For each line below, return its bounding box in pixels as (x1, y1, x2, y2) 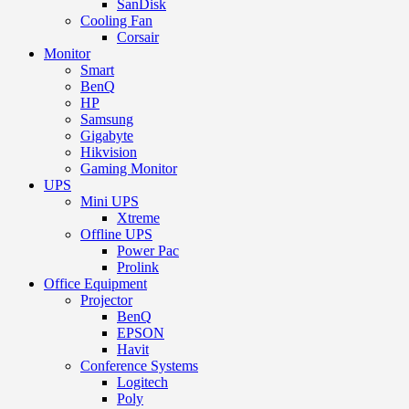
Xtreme (117, 209, 160, 225)
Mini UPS (80, 193, 139, 209)
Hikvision (80, 143, 137, 160)
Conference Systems (80, 357, 198, 373)
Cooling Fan (80, 12, 152, 28)
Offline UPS (80, 225, 152, 242)
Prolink (117, 258, 159, 275)
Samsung (80, 110, 133, 127)
